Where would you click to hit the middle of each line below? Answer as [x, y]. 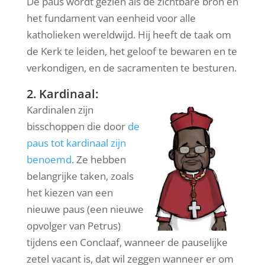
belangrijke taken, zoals [80, 176]
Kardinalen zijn [60, 109]
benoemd [49, 159]
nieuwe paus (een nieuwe [85, 209]
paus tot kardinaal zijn [76, 143]
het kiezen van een [70, 192]
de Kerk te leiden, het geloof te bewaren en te [132, 51]
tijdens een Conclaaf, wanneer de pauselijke [127, 242]
